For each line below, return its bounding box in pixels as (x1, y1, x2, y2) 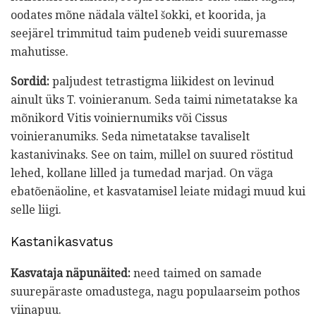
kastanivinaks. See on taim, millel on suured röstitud (11, 148, 293, 162)
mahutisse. (11, 45, 68, 59)
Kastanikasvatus (11, 234, 114, 250)
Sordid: (11, 75, 49, 89)
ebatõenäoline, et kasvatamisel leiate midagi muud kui (11, 185, 305, 199)
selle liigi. (11, 203, 61, 217)
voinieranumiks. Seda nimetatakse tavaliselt (11, 130, 250, 144)
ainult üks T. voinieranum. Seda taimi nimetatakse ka (11, 93, 298, 107)
